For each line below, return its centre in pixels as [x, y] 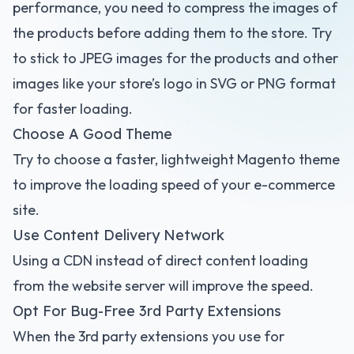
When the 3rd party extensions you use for [149, 336]
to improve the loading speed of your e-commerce [174, 185]
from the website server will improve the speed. [163, 286]
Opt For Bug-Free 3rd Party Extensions [147, 311]
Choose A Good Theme [92, 134]
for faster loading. [73, 109]
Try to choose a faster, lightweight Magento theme [176, 159]
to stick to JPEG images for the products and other [175, 58]
